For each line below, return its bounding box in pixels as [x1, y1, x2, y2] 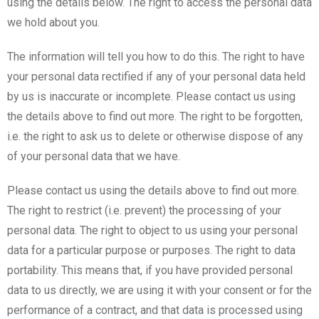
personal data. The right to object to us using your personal [7, 223, 298, 237]
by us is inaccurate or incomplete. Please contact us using [7, 89, 296, 103]
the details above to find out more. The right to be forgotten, [7, 109, 303, 123]
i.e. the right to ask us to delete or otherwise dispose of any [7, 129, 303, 143]
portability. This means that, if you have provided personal [7, 263, 293, 277]
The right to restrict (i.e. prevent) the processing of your [7, 203, 281, 217]
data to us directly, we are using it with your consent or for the [7, 283, 312, 297]
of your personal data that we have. [7, 149, 180, 163]
